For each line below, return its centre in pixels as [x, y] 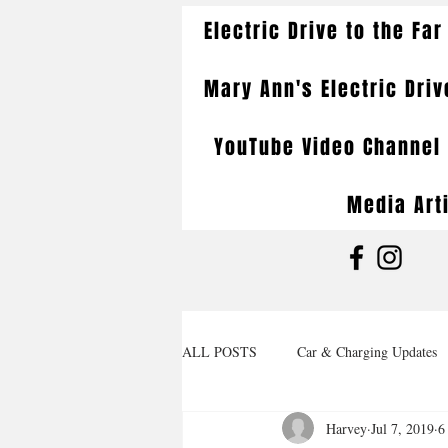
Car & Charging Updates [367, 351]
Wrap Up [247, 431]
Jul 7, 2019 [402, 428]
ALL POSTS [219, 351]
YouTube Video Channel [327, 147]
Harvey [346, 428]
